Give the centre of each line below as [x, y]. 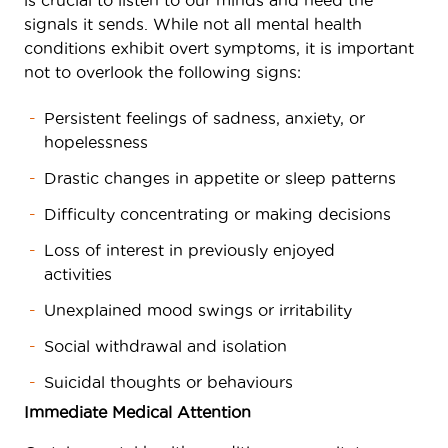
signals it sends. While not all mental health [193, 24]
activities [78, 274]
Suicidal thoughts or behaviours [168, 382]
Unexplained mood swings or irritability [198, 310]
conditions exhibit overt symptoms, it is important [219, 48]
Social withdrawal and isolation [165, 346]
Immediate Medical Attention [137, 412]
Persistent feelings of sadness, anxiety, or [204, 118]
